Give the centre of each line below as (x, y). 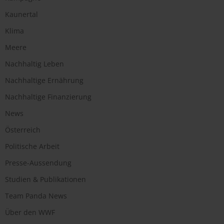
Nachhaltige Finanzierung (48, 97)
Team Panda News (36, 196)
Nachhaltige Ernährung (44, 80)
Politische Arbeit (32, 146)
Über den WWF (30, 212)
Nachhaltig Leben (34, 64)
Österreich (23, 130)
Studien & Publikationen (45, 179)
